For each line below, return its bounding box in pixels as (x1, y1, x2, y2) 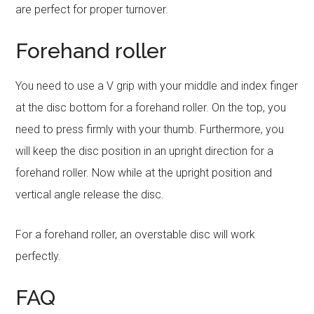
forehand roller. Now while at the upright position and (15, 166, 273, 179)
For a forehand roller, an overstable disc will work (15, 228, 256, 241)
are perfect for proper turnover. (15, 3, 169, 16)
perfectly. (15, 250, 62, 263)
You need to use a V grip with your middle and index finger (15, 79, 299, 93)
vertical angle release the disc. (15, 188, 165, 201)
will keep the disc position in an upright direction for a (15, 144, 274, 158)
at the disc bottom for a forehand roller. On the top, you (15, 101, 287, 114)
